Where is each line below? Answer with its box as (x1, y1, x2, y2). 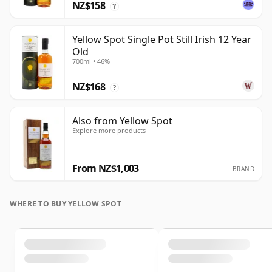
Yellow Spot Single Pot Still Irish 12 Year (72, 33, 251, 47)
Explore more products (72, 126, 146, 135)
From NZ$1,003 (72, 161, 139, 175)
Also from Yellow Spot (72, 114, 172, 128)
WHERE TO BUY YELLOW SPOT (10, 199, 121, 209)
